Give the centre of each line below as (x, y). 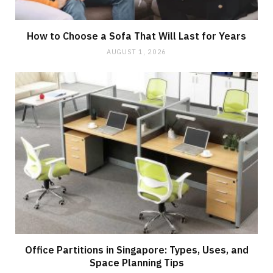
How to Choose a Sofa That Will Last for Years (136, 36)
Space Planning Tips (136, 262)
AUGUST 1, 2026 (136, 52)
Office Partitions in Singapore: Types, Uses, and (136, 250)
